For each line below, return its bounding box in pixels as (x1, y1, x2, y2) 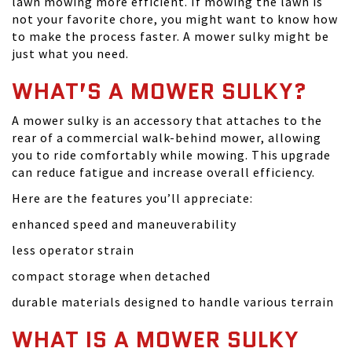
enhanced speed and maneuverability (12, 216, 236, 232)
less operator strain (12, 242, 134, 258)
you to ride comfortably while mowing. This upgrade (12, 147, 331, 163)
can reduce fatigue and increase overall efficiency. (12, 164, 315, 180)
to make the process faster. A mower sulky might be (12, 28, 329, 44)
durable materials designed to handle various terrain (12, 294, 334, 310)
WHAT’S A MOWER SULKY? (12, 75, 307, 107)
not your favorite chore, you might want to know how (12, 11, 338, 27)
